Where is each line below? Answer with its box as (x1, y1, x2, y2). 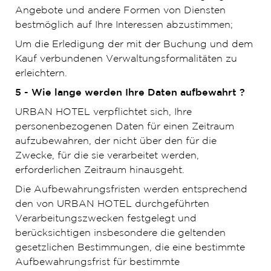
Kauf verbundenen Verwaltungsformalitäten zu (15, 54, 237, 64)
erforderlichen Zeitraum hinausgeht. (15, 166, 184, 175)
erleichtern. (15, 69, 67, 78)
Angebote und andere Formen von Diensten (15, 6, 226, 15)
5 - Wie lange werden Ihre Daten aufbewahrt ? (15, 88, 245, 97)
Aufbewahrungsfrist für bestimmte (15, 258, 180, 267)
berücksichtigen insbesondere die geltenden (15, 229, 226, 238)
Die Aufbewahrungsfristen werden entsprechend (15, 185, 247, 194)
